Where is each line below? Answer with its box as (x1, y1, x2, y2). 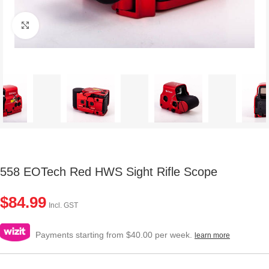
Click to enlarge (38, 21, 97, 30)
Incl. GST (49, 201, 78, 210)
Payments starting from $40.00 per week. (33, 229, 195, 240)
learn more (195, 231, 230, 240)
